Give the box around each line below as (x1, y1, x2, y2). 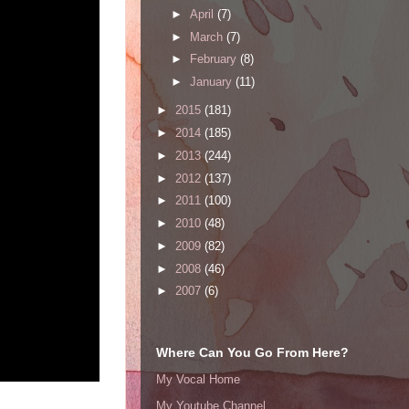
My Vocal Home (156, 372, 240, 386)
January (189, 75, 236, 89)
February (189, 52, 240, 67)
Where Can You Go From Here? (156, 345, 349, 361)
